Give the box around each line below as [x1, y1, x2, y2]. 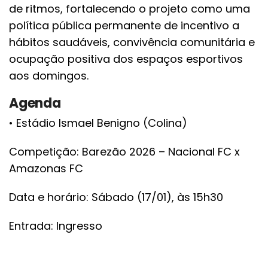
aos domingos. [9, 68, 89, 83]
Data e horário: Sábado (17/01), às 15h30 [9, 189, 223, 205]
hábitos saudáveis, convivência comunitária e [9, 34, 255, 50]
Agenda [9, 93, 61, 112]
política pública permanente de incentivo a [9, 17, 239, 33]
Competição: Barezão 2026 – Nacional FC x [9, 144, 240, 159]
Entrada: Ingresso [9, 218, 102, 233]
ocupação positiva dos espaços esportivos [9, 51, 243, 66]
